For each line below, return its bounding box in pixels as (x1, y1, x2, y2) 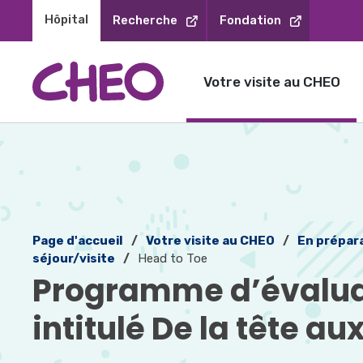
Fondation (220, 13, 282, 28)
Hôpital (45, 12, 89, 27)
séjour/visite (32, 250, 116, 266)
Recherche (113, 13, 178, 28)
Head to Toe (138, 250, 208, 266)
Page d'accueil (32, 233, 124, 248)
